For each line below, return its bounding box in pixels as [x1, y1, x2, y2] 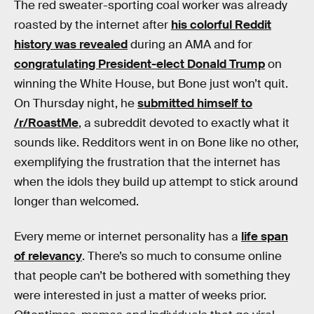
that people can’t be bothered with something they [14, 268, 290, 283]
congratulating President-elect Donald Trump [14, 57, 265, 71]
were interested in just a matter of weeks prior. [14, 287, 266, 303]
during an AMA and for [128, 37, 252, 52]
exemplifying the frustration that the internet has [14, 155, 280, 170]
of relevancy [14, 248, 82, 264]
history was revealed [14, 37, 128, 52]
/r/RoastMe [14, 116, 78, 130]
